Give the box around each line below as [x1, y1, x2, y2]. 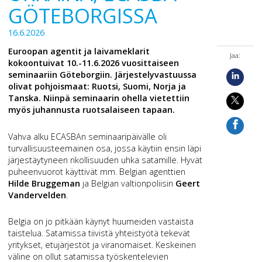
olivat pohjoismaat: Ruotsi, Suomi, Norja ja [8, 81, 187, 92]
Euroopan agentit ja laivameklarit [8, 46, 150, 57]
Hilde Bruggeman [8, 177, 81, 189]
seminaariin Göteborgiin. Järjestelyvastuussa [8, 69, 197, 81]
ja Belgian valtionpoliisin [80, 177, 176, 189]
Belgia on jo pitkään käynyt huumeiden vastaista [8, 216, 194, 227]
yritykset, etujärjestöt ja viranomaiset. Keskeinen [8, 239, 196, 251]
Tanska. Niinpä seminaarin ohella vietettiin [8, 92, 190, 104]
